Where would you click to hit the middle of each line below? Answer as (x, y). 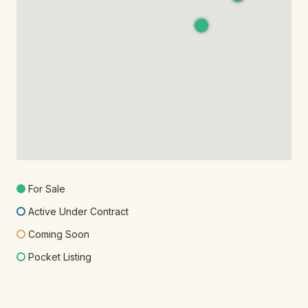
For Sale (47, 189)
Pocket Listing (60, 257)
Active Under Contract (78, 212)
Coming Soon (59, 234)
